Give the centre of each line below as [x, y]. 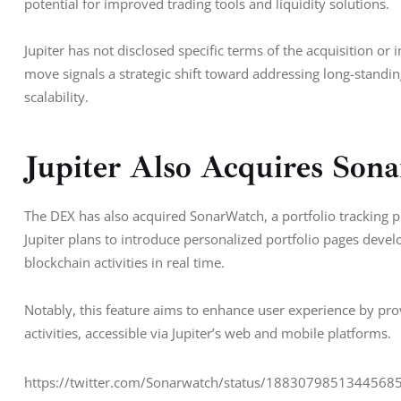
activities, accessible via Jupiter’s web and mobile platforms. [208, 333]
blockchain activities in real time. [124, 263]
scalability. [56, 96]
